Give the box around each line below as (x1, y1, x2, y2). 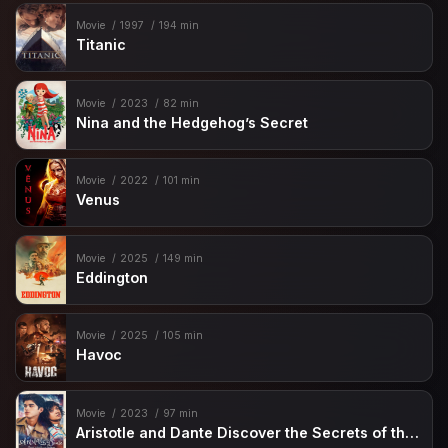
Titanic (76, 36, 127, 54)
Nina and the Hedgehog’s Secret (76, 113, 309, 131)
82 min (162, 96, 199, 110)
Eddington (76, 268, 149, 286)
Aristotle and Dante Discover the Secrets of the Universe (405, 423, 420, 441)
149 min (162, 251, 203, 265)
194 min (158, 19, 199, 33)
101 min (162, 174, 200, 188)
